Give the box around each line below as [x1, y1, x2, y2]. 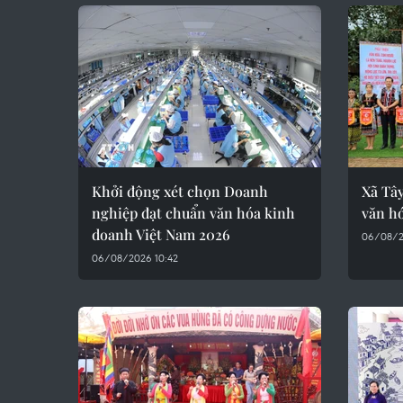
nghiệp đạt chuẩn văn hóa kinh [92, 203, 295, 222]
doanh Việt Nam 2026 [92, 225, 230, 244]
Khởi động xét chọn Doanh [92, 182, 268, 201]
